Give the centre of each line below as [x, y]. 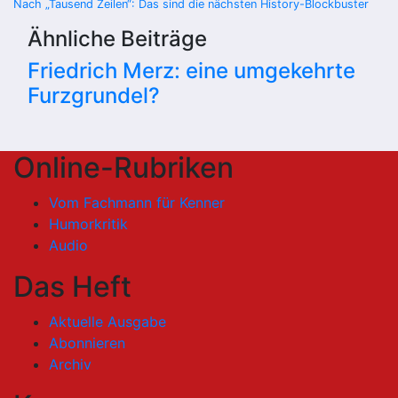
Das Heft [72, 287]
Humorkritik [88, 224]
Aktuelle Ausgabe [107, 322]
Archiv [70, 365]
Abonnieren [87, 343]
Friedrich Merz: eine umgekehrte [191, 71]
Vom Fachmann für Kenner [137, 203]
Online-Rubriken [123, 168]
